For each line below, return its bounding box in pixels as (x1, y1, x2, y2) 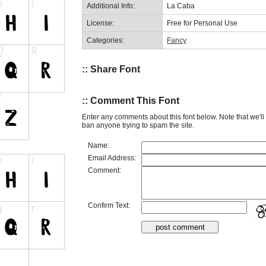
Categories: (87, 36, 124, 45)
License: (87, 18, 114, 27)
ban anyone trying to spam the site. (82, 121, 194, 129)
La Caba (167, 1, 195, 10)
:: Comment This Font (82, 96, 179, 106)
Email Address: (88, 153, 136, 162)
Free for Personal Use (167, 18, 237, 27)
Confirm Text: (88, 201, 130, 210)
